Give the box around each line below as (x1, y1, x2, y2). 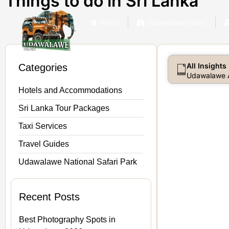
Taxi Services (18, 121, 67, 130)
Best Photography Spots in (19, 215, 116, 224)
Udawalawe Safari (147, 17, 207, 27)
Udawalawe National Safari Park (18, 157, 137, 166)
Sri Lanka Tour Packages (18, 103, 109, 112)
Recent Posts (19, 191, 80, 202)
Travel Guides (18, 139, 69, 148)
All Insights (187, 61, 227, 70)
